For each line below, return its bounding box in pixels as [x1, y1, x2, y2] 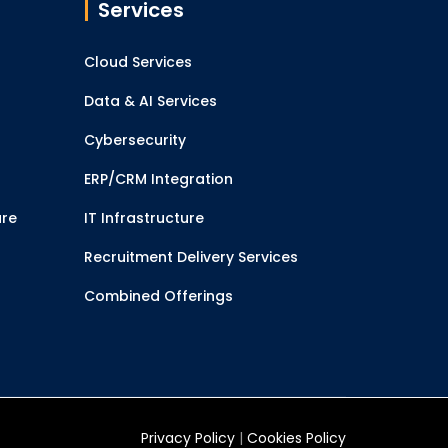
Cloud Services [83, 52, 192, 72]
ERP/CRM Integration [83, 169, 233, 189]
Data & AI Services [83, 91, 217, 111]
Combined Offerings [83, 286, 233, 306]
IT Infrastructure [83, 208, 204, 228]
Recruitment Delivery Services [83, 247, 298, 267]
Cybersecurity [83, 130, 186, 150]
